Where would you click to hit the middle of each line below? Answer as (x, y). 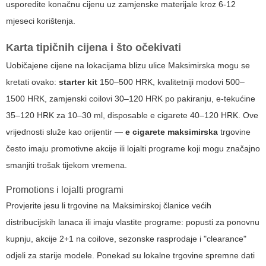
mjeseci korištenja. (41, 21)
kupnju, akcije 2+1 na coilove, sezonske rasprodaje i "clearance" (126, 239)
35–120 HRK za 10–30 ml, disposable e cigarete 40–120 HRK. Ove (132, 115)
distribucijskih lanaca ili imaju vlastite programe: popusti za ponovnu (133, 222)
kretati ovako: (32, 82)
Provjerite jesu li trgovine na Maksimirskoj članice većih (109, 206)
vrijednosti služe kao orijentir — (66, 132)
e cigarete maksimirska (172, 132)
